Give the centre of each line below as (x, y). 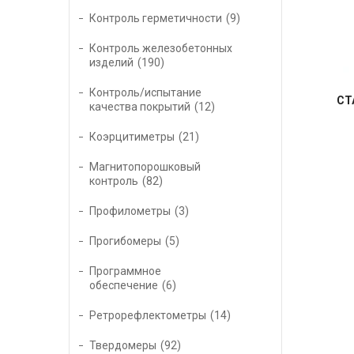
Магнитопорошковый (145, 167)
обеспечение (124, 286)
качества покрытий (140, 107)
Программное (125, 271)
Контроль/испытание (145, 93)
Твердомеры (123, 346)
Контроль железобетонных (161, 49)
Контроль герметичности (156, 19)
